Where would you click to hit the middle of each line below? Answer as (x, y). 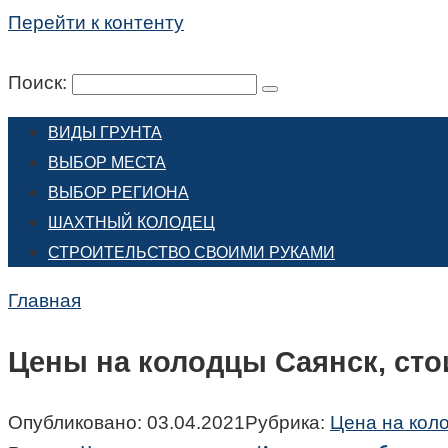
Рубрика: (285, 423)
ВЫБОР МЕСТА (107, 162)
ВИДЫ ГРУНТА (105, 132)
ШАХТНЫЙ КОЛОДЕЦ (131, 222)
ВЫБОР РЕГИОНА (118, 192)
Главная (44, 300)
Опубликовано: (75, 423)
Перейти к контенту (96, 22)
